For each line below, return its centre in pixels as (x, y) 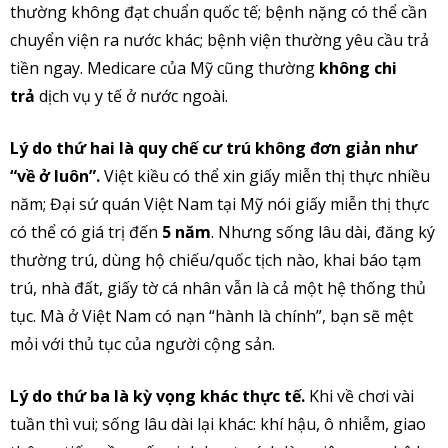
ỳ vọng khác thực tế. (224, 396)
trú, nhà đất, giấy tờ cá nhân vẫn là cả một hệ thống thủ (218, 288)
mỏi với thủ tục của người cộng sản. (142, 344)
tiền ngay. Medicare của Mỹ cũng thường (164, 68)
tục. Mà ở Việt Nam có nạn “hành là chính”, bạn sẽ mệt (211, 316)
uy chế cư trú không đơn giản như (282, 148)
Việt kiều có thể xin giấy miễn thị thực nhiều (265, 176)
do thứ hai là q (88, 148)
